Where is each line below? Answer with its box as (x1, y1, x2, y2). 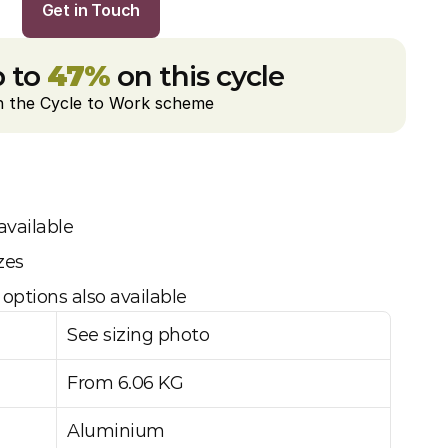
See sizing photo (67, 324, 209, 346)
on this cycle (109, 59, 284, 93)
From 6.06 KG (67, 372, 183, 394)
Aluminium (67, 420, 169, 442)
